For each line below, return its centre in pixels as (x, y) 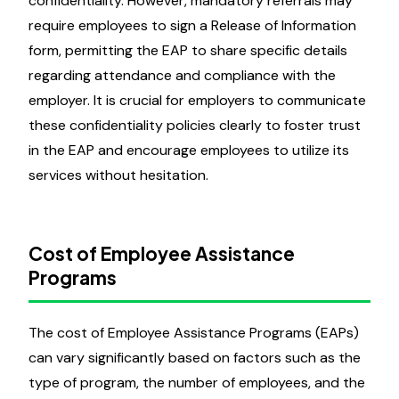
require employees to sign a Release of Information (192, 25)
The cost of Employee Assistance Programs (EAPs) (194, 333)
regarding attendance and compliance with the (182, 75)
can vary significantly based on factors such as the (195, 358)
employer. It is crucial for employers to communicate (197, 100)
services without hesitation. (118, 175)
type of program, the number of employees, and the (197, 383)
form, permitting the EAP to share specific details (188, 50)
